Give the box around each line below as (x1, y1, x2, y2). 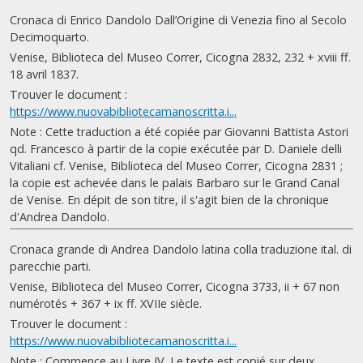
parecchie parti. (10, 258, 91, 274)
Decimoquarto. (10, 29, 89, 45)
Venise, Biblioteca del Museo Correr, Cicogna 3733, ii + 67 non (10, 279, 340, 294)
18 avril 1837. (10, 66, 79, 82)
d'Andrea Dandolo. (10, 209, 109, 224)
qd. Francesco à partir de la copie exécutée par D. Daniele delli (10, 141, 342, 156)
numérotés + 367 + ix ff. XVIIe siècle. (10, 296, 202, 311)
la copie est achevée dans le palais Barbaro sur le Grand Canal (10, 175, 340, 190)
